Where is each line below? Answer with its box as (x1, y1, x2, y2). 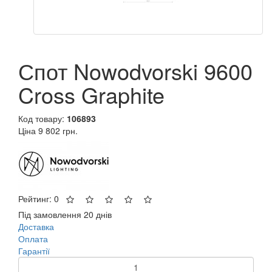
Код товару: (18, 112, 67, 124)
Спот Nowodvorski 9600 (18, 55, 253, 86)
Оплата (18, 232, 48, 245)
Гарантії (18, 244, 50, 257)
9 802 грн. (38, 124, 78, 137)
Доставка (18, 220, 54, 233)
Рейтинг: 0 (18, 192, 61, 205)
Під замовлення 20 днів (18, 208, 112, 220)
